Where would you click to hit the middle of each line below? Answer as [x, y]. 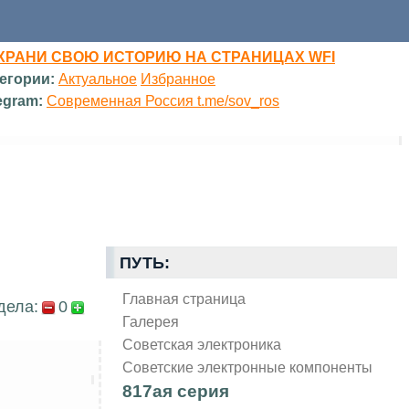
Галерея [151, 321]
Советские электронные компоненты [248, 367]
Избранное [178, 79]
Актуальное [98, 79]
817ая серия [176, 391]
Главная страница [184, 298]
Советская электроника [202, 344]
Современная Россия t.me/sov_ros [163, 100]
